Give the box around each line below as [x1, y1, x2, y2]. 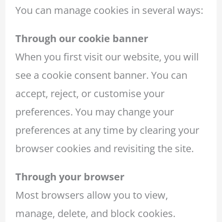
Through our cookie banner [15, 31, 148, 45]
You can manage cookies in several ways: [15, 3, 203, 17]
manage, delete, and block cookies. [15, 206, 175, 220]
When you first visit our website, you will [15, 50, 199, 63]
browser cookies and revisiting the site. [15, 141, 194, 155]
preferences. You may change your [15, 105, 174, 118]
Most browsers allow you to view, [15, 188, 168, 202]
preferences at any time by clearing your [15, 123, 199, 137]
